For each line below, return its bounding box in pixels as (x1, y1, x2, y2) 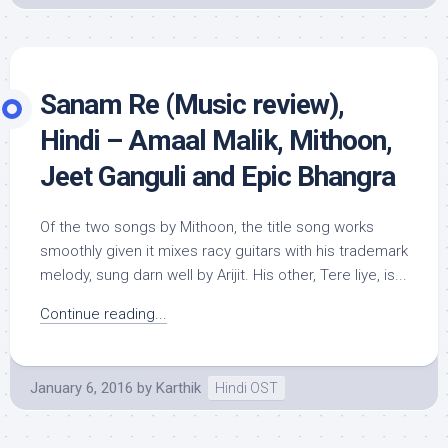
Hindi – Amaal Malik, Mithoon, (40, 124, 392, 157)
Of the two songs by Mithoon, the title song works (40, 218, 374, 236)
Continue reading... (40, 305, 167, 323)
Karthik (156, 379, 201, 397)
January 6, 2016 (30, 379, 133, 397)
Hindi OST (215, 380, 278, 396)
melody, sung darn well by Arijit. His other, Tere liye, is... (40, 266, 407, 284)
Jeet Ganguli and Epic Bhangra (40, 160, 395, 193)
